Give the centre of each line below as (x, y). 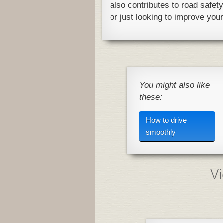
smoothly (161, 132)
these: (151, 97)
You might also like (174, 85)
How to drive (166, 120)
